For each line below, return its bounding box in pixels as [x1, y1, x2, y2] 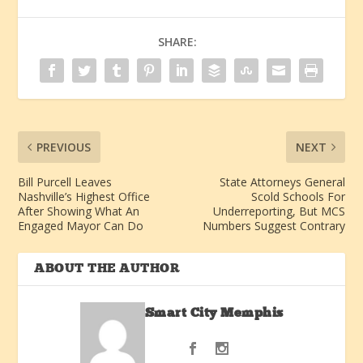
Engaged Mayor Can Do [18, 218, 144, 234]
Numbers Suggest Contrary [202, 218, 345, 234]
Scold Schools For [250, 189, 345, 205]
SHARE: [158, 34, 197, 50]
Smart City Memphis [144, 307, 284, 321]
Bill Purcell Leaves [18, 174, 113, 190]
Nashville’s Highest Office [18, 189, 151, 205]
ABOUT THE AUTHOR [34, 263, 181, 276]
